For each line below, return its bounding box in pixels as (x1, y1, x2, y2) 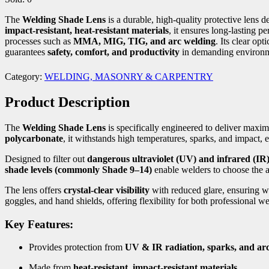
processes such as (5, 36, 73, 47)
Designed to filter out (5, 153, 87, 164)
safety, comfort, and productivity (47, 47, 180, 58)
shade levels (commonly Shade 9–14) (5, 164, 152, 175)
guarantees (5, 47, 47, 58)
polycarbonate (5, 133, 63, 144)
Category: (5, 71, 44, 82)
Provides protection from (29, 242, 125, 253)
